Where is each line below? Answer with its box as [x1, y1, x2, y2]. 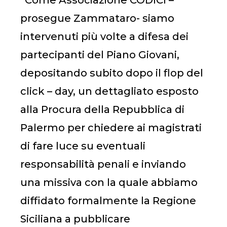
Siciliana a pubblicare [20, 213, 130, 225]
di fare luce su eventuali [20, 140, 145, 153]
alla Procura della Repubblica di [20, 103, 184, 116]
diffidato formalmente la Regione [20, 195, 196, 207]
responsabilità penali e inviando [20, 158, 186, 171]
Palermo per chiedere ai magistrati [20, 122, 202, 134]
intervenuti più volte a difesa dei [20, 30, 188, 43]
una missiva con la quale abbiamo [20, 176, 198, 189]
